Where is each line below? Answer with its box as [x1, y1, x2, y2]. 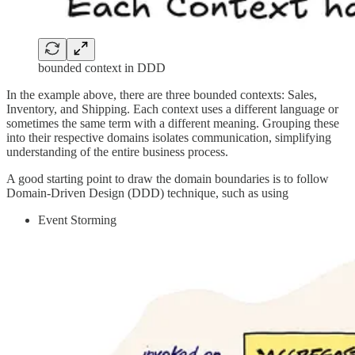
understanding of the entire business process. [6, 144, 228, 158]
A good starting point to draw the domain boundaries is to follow [6, 171, 329, 185]
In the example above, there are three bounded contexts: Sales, [6, 87, 317, 101]
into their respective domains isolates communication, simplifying [6, 130, 331, 144]
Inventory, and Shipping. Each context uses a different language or [6, 101, 338, 116]
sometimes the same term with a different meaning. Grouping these [6, 116, 339, 130]
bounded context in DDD [38, 60, 166, 74]
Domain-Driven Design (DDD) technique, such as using [6, 185, 288, 200]
